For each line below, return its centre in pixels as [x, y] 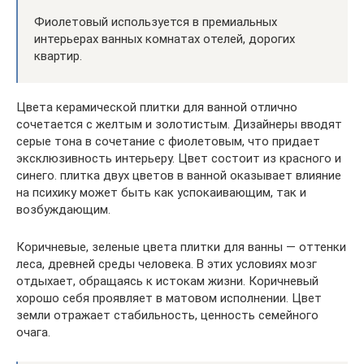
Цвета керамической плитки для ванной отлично [157, 107]
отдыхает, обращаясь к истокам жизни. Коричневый [167, 281]
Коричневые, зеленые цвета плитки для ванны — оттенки [181, 247]
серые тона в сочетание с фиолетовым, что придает [168, 141]
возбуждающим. [63, 210]
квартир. [58, 56]
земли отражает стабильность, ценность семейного [167, 315]
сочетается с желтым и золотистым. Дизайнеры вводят [179, 124]
